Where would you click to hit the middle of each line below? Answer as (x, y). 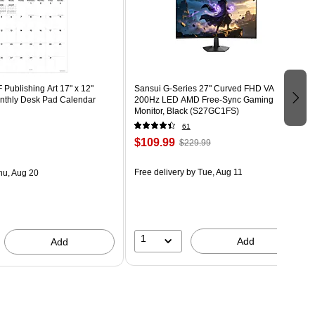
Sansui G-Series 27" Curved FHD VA (204, 88)
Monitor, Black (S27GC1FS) (186, 111)
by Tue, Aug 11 (213, 172)
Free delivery (159, 172)
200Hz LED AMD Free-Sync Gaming (204, 99)
